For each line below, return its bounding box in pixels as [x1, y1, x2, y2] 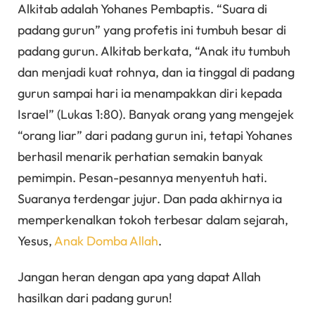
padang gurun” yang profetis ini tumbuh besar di [18, 21, 286, 38]
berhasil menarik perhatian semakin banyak [18, 148, 263, 165]
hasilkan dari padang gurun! [18, 290, 172, 307]
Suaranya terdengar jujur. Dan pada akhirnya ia [18, 190, 282, 207]
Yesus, [18, 232, 54, 249]
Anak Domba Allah [54, 232, 158, 249]
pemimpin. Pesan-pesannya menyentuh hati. [18, 169, 267, 186]
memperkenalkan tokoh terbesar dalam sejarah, [18, 211, 288, 228]
